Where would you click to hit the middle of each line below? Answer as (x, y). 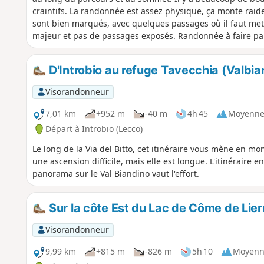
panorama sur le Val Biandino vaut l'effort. (115, 174)
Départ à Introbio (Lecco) (94, 129)
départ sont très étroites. (81, 48)
